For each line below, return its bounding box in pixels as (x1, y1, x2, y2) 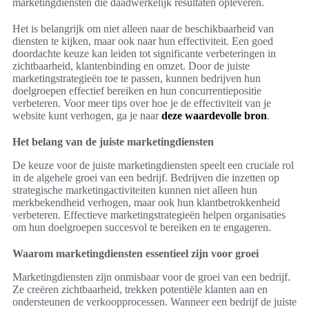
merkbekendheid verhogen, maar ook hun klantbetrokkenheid (12, 197, 280, 209)
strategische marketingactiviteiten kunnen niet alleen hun (12, 184, 257, 197)
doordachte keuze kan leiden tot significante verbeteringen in (12, 48, 276, 60)
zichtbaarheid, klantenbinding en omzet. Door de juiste (12, 60, 250, 72)
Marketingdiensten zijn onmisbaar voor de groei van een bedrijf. (12, 271, 290, 283)
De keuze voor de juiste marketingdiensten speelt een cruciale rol (12, 159, 294, 172)
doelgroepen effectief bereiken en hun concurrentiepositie (12, 85, 261, 97)
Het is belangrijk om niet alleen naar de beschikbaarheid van (12, 23, 274, 35)
